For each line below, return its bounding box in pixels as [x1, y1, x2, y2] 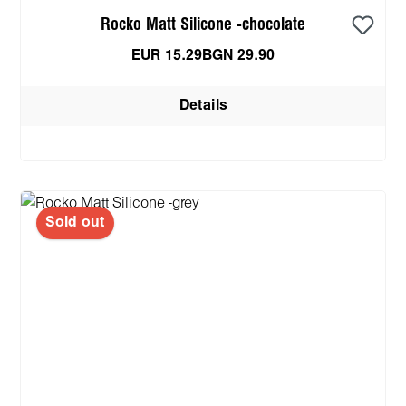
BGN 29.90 [202, 48, 275, 63]
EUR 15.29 [131, 48, 202, 63]
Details [179, 98, 227, 112]
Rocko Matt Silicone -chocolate [101, 16, 305, 33]
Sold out [45, 215, 105, 229]
